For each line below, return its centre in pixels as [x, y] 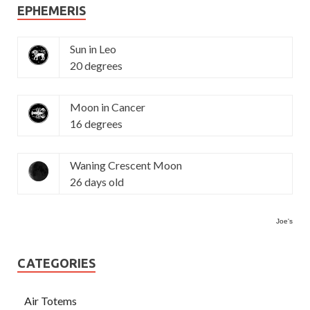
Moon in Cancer [108, 107]
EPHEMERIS [52, 10]
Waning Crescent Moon [126, 165]
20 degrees [96, 65]
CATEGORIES [56, 263]
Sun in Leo [93, 49]
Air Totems [51, 301]
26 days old [97, 182]
